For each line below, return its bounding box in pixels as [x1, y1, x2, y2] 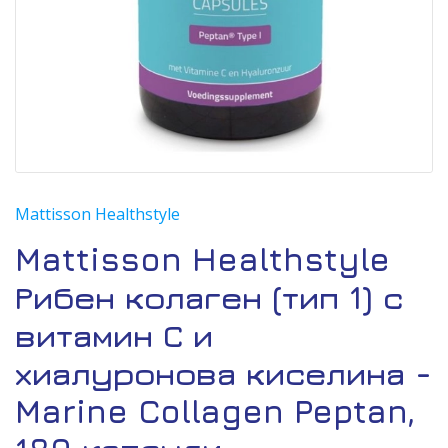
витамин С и [15, 316, 213, 354]
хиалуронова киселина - [15, 354, 432, 392]
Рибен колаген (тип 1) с [15, 278, 403, 316]
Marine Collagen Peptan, [15, 392, 415, 430]
